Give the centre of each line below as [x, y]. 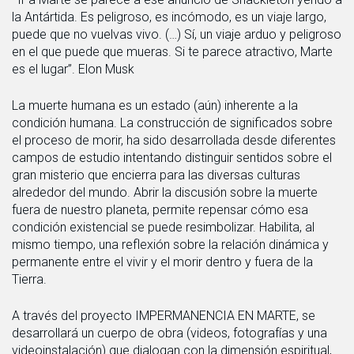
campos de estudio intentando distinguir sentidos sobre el [172, 158]
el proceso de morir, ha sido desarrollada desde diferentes [174, 140]
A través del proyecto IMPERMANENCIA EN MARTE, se [164, 316]
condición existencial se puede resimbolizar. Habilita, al [163, 227]
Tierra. [29, 279]
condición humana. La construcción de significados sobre [172, 123]
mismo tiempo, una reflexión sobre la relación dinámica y [170, 245]
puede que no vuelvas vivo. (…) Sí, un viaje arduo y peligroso [177, 34]
